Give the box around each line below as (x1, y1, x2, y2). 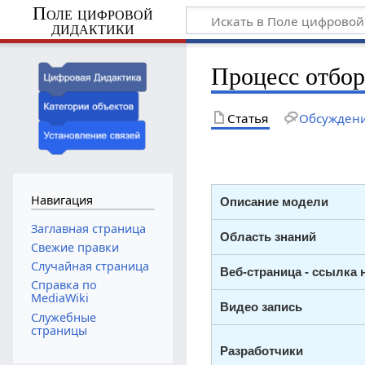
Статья (227, 109, 269, 126)
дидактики (51, 17, 134, 38)
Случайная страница (30, 258, 149, 275)
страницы (30, 322, 87, 338)
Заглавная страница (30, 220, 146, 236)
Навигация (30, 192, 93, 209)
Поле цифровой (32, 2, 153, 24)
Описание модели (220, 195, 329, 209)
